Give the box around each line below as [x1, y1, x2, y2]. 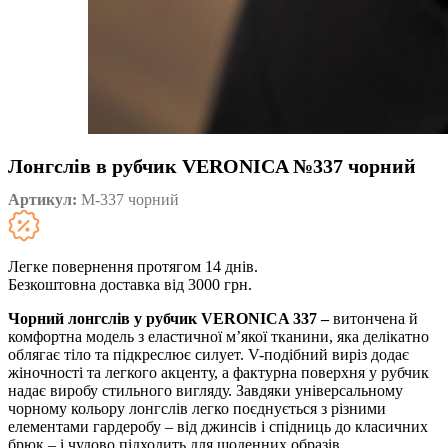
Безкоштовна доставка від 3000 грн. [8, 276, 252, 294]
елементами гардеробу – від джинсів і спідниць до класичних [8, 418, 428, 436]
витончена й [333, 310, 418, 328]
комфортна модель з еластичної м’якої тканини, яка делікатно [8, 328, 429, 346]
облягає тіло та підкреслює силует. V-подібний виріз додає [8, 346, 409, 364]
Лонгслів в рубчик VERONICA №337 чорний [8, 155, 416, 177]
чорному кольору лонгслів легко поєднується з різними [8, 400, 386, 418]
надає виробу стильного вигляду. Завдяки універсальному [8, 382, 403, 400]
